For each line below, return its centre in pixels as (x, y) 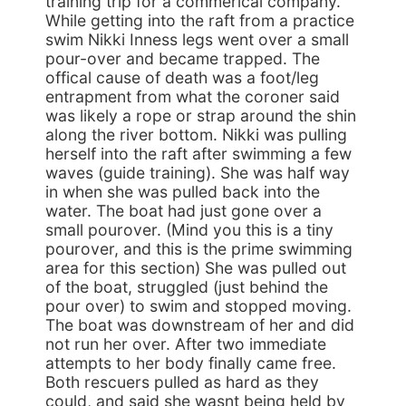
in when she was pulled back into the (183, 192)
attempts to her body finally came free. (191, 363)
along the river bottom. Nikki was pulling (196, 135)
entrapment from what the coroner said (193, 97)
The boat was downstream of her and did (200, 325)
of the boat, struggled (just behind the (187, 287)
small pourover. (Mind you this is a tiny (189, 230)
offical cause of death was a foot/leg (182, 77)
